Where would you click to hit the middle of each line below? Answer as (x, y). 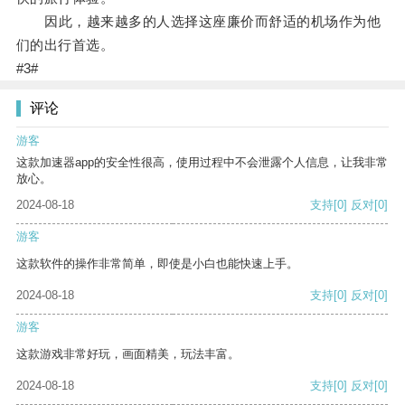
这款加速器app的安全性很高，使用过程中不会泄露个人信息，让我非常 (202, 163)
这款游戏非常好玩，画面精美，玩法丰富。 (128, 354)
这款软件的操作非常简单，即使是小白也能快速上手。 (157, 264)
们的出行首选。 (65, 45)
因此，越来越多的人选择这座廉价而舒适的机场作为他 (198, 22)
